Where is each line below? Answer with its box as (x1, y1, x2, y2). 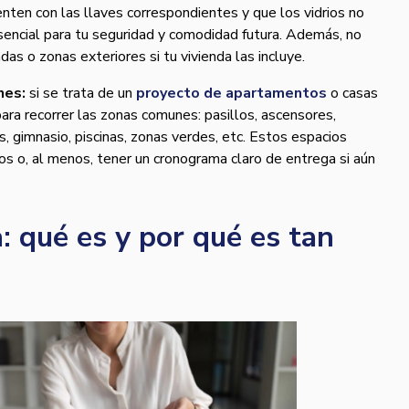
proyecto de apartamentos (136, 82, 327, 103)
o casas (327, 82, 378, 103)
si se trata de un (26, 82, 136, 103)
